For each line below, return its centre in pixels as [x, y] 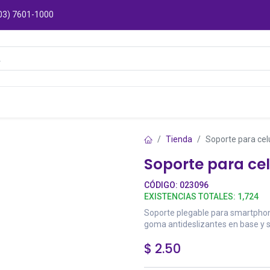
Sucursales [138, 102]
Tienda [179, 139]
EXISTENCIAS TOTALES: [191, 196]
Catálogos [55, 102]
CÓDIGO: [162, 185]
